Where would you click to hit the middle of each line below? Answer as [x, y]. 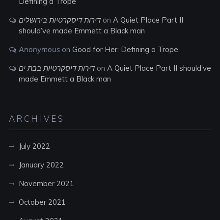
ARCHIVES [37, 119]
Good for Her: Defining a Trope [125, 49]
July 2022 [34, 146]
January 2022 [41, 165]
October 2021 [42, 202]
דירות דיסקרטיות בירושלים [59, 20]
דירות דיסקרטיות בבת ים [56, 68]
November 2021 [46, 183]
